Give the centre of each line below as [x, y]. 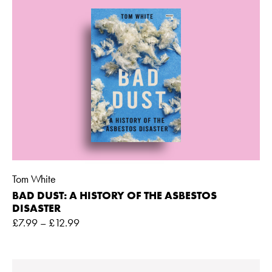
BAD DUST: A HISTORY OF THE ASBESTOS [114, 195]
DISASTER [36, 208]
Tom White [34, 178]
